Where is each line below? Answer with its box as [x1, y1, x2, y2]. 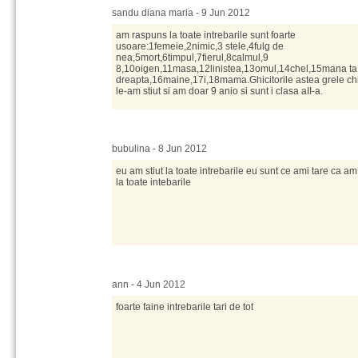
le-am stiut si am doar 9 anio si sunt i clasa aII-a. [116, 86, 323, 97]
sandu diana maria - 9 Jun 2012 [112, 7, 250, 18]
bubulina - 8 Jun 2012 [112, 143, 207, 154]
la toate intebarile [116, 177, 191, 188]
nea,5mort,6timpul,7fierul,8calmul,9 [116, 52, 268, 63]
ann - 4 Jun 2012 [112, 279, 185, 290]
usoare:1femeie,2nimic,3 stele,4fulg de [116, 41, 284, 52]
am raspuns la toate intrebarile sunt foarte [116, 30, 296, 41]
